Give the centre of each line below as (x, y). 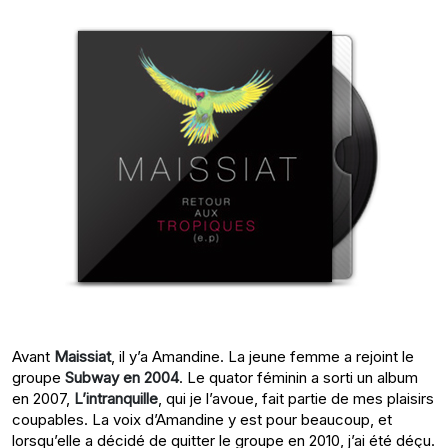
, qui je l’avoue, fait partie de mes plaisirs (296, 399)
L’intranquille (116, 399)
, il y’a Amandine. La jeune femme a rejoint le (262, 357)
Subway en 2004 (122, 378)
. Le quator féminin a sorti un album (298, 378)
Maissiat (82, 357)
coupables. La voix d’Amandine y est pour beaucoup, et (202, 420)
